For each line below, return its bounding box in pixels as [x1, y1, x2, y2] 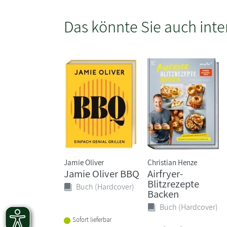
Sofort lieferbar [72, 215, 111, 224]
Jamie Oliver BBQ [64, 166, 139, 180]
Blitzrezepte [147, 176, 200, 191]
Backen [147, 186, 179, 201]
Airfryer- [147, 166, 183, 180]
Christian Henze [147, 157, 198, 167]
